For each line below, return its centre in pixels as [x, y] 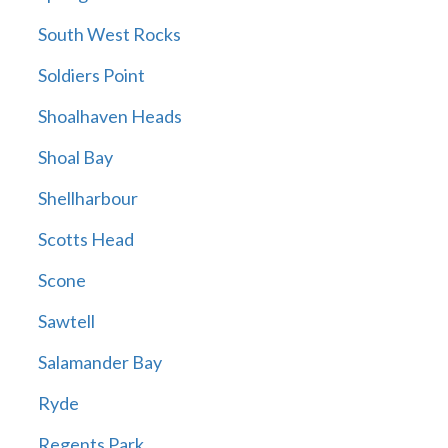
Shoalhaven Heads [109, 116]
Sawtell [66, 321]
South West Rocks [109, 34]
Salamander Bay [99, 362]
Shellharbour [87, 198]
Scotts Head [85, 239]
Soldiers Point [91, 75]
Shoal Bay [75, 157]
